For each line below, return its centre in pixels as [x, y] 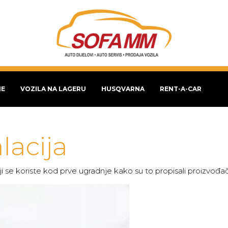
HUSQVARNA [123, 89]
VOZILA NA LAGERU [53, 89]
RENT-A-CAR [181, 89]
